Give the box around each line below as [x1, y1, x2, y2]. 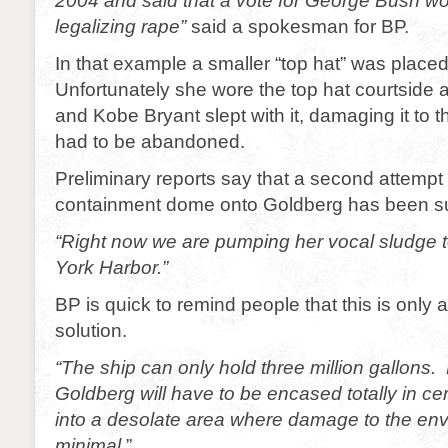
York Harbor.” [55, 256, 168, 278]
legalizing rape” [55, 15, 186, 37]
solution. [55, 319, 127, 341]
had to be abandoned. [55, 130, 245, 152]
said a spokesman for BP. [186, 15, 409, 37]
